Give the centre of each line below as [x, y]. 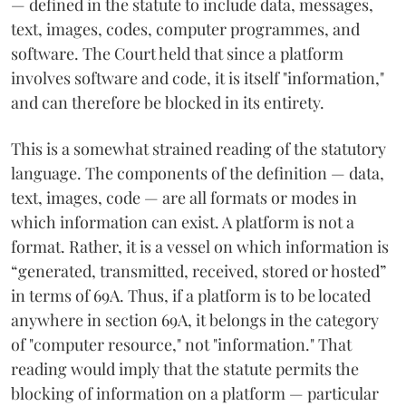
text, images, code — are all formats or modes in [184, 197]
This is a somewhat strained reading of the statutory [198, 148]
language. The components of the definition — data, [198, 173]
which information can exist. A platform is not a [183, 222]
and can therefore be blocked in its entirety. [168, 102]
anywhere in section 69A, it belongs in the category [195, 319]
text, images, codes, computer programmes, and [185, 29]
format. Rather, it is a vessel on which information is [200, 246]
